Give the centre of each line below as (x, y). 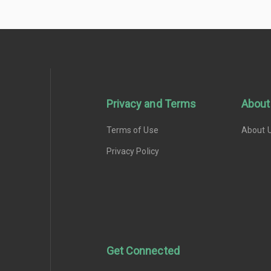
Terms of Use (132, 130)
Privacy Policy (132, 151)
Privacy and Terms (151, 103)
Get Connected (143, 250)
